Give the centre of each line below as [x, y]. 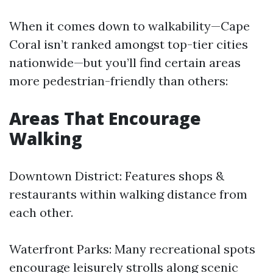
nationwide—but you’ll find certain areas [125, 62]
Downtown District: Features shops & [117, 176]
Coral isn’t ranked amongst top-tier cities [129, 44]
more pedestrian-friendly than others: [119, 81]
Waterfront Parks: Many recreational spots [132, 249]
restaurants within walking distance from [128, 194]
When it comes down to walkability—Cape [129, 26]
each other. [41, 212]
